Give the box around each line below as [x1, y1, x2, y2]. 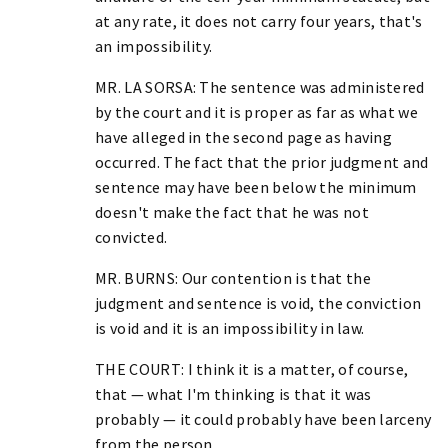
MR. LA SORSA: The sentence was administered [95, 76, 425, 97]
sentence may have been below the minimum [95, 176, 417, 197]
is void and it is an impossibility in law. [95, 317, 365, 338]
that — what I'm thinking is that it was [95, 383, 372, 404]
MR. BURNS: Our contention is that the [95, 267, 371, 288]
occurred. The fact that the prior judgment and [95, 151, 429, 172]
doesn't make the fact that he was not [95, 201, 369, 222]
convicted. [95, 226, 168, 247]
